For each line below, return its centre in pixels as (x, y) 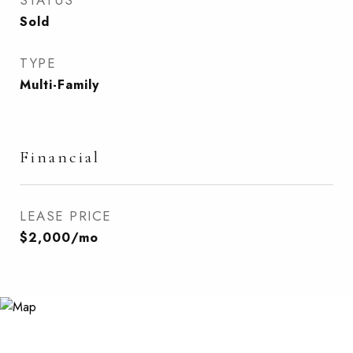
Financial (60, 157)
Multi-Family (59, 85)
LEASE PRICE (66, 216)
